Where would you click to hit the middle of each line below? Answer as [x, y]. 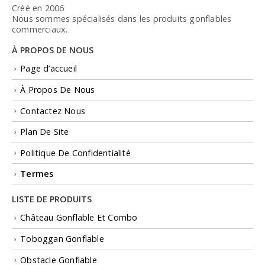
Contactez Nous [53, 111]
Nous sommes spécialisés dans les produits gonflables [122, 19]
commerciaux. [40, 29]
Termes [37, 174]
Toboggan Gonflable [62, 238]
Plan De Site [45, 132]
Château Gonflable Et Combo [79, 218]
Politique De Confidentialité [75, 153]
